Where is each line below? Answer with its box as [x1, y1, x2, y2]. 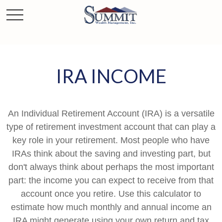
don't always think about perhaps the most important [8, 162, 214, 172]
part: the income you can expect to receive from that [8, 175, 214, 185]
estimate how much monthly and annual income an [10, 202, 212, 212]
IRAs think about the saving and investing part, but [11, 149, 211, 159]
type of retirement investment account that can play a [6, 122, 216, 132]
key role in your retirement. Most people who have [12, 135, 210, 145]
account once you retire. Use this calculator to [21, 189, 201, 199]
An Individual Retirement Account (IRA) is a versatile [7, 109, 215, 118]
